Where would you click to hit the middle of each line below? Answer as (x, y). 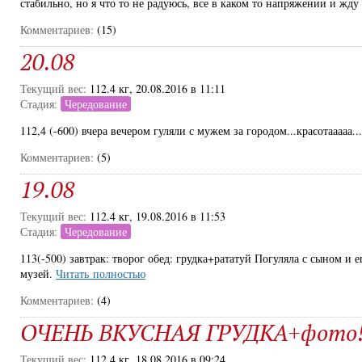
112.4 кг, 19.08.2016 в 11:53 (158, 216)
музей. (38, 274)
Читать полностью (101, 274)
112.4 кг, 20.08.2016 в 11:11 (158, 88)
